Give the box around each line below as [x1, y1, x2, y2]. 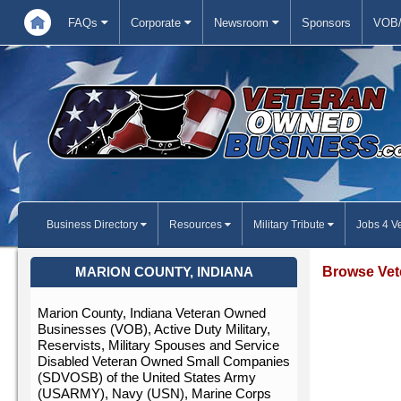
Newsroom [214, 16, 272, 30]
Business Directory [47, 218, 141, 231]
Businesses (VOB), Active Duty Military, [38, 321, 270, 337]
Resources [169, 218, 225, 231]
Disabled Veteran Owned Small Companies [38, 354, 290, 370]
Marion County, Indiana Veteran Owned [38, 305, 266, 321]
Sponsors [302, 16, 351, 30]
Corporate [131, 16, 184, 30]
